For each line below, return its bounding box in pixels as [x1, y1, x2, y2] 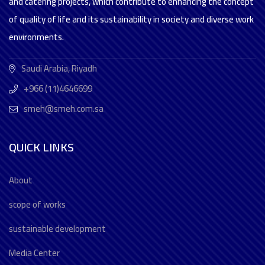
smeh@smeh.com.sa [24, 100, 104, 117]
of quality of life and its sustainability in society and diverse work [9, 11, 254, 28]
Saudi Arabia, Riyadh [21, 60, 97, 77]
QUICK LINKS [9, 136, 74, 158]
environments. [9, 28, 64, 46]
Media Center [9, 244, 60, 261]
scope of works [9, 196, 66, 213]
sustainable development [9, 220, 106, 237]
